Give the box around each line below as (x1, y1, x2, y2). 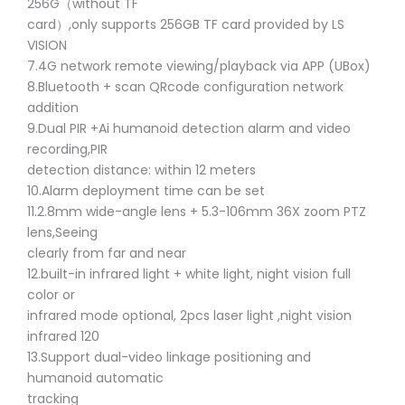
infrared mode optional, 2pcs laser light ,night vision (27, 306, 352, 325)
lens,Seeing (27, 222, 98, 241)
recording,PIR (27, 139, 108, 158)
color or (27, 285, 75, 304)
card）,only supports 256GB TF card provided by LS (27, 14, 344, 33)
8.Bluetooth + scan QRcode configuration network (27, 77, 344, 96)
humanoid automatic (27, 368, 164, 387)
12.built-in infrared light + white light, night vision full (27, 264, 351, 283)
